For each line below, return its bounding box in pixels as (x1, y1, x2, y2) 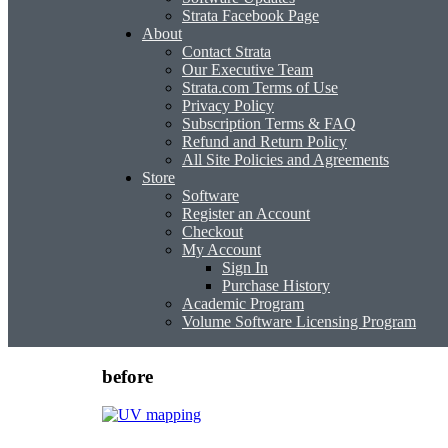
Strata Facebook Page (182, 6, 319, 24)
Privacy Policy (182, 96, 274, 114)
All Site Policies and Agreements (182, 150, 389, 168)
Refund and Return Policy (182, 132, 347, 150)
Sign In (222, 258, 268, 276)
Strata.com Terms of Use (182, 78, 338, 96)
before (102, 365, 153, 387)
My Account (182, 240, 261, 258)
